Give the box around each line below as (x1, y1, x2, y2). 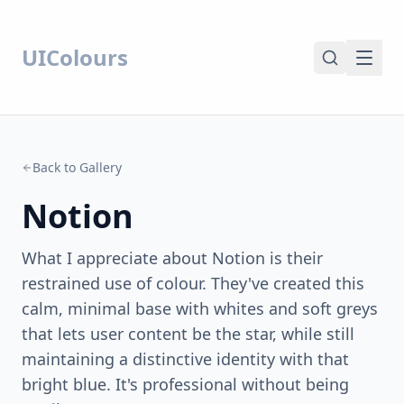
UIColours (22, 41, 128, 72)
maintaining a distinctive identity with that (22, 348, 349, 370)
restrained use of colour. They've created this (22, 272, 364, 294)
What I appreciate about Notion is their (22, 247, 323, 269)
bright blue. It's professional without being (22, 373, 349, 395)
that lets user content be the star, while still (22, 323, 354, 344)
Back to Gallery (32, 159, 122, 176)
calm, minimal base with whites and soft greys (22, 298, 378, 319)
